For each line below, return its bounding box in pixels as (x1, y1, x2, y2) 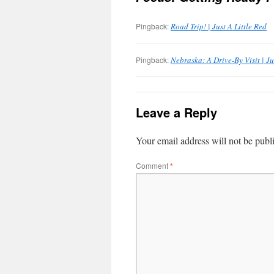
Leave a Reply (136, 103, 217, 121)
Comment (136, 160, 170, 171)
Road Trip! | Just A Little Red (171, 21, 267, 32)
